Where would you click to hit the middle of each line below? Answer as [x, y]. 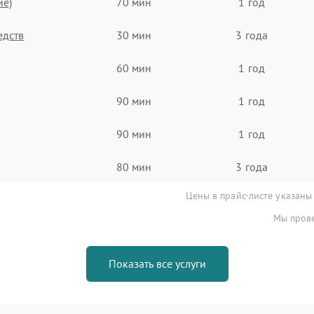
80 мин [134, 166]
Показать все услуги [157, 264]
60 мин [134, 68]
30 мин [134, 35]
